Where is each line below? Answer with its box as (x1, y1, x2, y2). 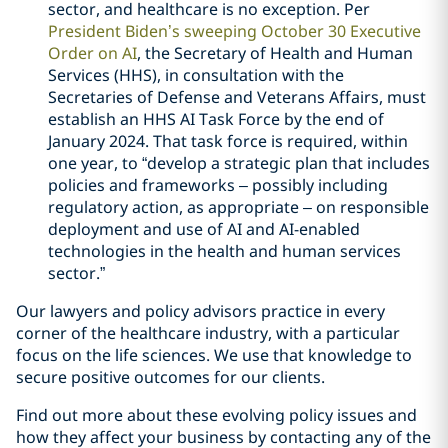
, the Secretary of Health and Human (137, 42, 413, 64)
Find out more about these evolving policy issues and (16, 404, 417, 426)
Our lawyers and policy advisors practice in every (16, 300, 385, 322)
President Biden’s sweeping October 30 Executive (48, 20, 421, 42)
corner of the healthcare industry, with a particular (16, 322, 400, 344)
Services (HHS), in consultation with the (48, 64, 344, 86)
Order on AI (48, 42, 137, 64)
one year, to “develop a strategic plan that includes (48, 152, 430, 174)
